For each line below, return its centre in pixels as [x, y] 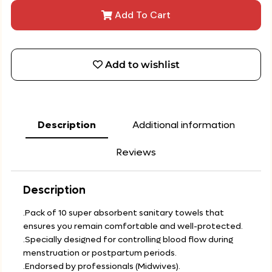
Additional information [183, 125]
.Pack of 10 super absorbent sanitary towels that [124, 213]
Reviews [136, 152]
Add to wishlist [142, 65]
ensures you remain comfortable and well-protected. [133, 226]
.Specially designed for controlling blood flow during [128, 240]
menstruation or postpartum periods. [100, 253]
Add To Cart [141, 15]
